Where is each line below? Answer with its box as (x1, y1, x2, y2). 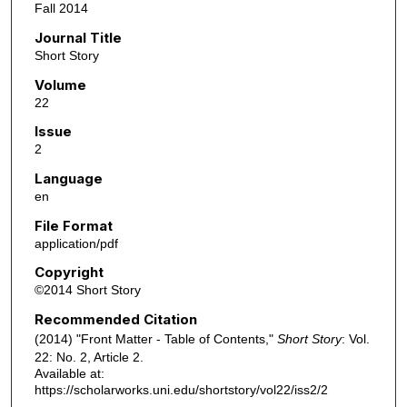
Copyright (34, 263, 104, 282)
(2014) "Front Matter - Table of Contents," (34, 331, 277, 346)
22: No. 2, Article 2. (34, 349, 144, 364)
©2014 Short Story (34, 283, 141, 298)
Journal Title (34, 29, 122, 47)
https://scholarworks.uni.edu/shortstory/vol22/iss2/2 (34, 382, 328, 397)
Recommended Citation (34, 310, 197, 328)
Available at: (34, 365, 104, 381)
